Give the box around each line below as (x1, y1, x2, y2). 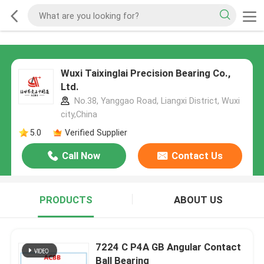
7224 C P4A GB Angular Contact (95, 240, 242, 253)
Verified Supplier (64, 127, 127, 137)
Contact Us (171, 150, 223, 162)
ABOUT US (173, 194, 223, 206)
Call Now (62, 150, 101, 162)
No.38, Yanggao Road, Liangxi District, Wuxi (71, 96, 240, 106)
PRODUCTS (39, 194, 93, 206)
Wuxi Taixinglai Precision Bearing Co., (60, 67, 230, 80)
